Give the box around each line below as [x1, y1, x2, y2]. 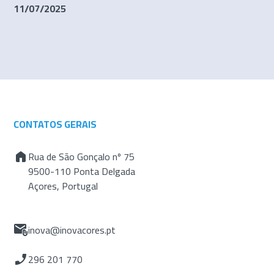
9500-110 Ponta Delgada [28, 161, 136, 180]
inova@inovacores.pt [28, 220, 116, 239]
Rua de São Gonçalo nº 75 [28, 147, 135, 166]
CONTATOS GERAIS [13, 114, 97, 133]
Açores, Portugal [28, 176, 98, 195]
